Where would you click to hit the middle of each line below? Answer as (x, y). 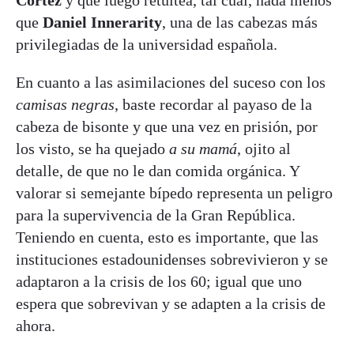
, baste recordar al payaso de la (213, 105)
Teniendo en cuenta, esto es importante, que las (167, 237)
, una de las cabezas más (240, 23)
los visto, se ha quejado (92, 149)
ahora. (38, 326)
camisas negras (65, 105)
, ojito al (264, 149)
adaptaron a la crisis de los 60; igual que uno (159, 282)
